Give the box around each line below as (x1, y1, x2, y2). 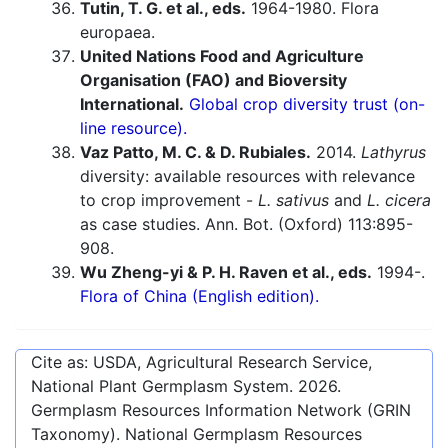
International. (80, 94, 184, 115)
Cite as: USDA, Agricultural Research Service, (31, 352, 372, 373)
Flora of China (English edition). (80, 286, 319, 307)
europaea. (80, 22, 155, 43)
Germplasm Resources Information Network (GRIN (31, 400, 411, 421)
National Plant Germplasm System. (31, 376, 298, 397)
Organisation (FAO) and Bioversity (80, 70, 347, 91)
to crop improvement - (80, 190, 258, 211)
